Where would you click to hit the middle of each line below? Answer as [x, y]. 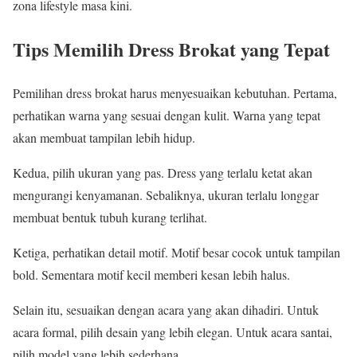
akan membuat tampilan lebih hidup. [104, 138]
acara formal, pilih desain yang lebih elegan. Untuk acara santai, [173, 332]
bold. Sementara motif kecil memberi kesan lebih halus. [151, 275]
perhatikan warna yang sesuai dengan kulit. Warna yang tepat [167, 116]
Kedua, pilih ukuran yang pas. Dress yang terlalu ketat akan [163, 173]
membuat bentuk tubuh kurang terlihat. [110, 218]
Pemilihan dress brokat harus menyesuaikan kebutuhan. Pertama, [175, 93]
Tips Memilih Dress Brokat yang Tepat [171, 49]
